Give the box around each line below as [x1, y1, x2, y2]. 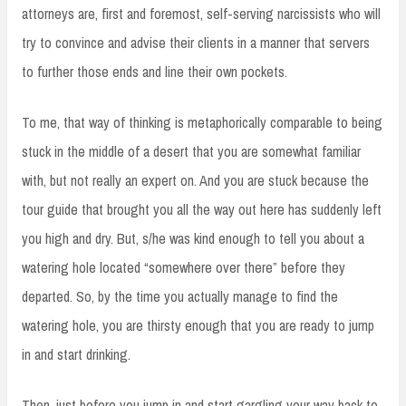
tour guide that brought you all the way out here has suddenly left [22, 198, 382, 219]
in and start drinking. [22, 343, 130, 364]
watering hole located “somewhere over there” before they [22, 256, 345, 277]
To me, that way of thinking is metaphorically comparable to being [22, 111, 382, 132]
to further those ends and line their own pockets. [22, 61, 287, 82]
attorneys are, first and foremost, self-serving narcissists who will [22, 3, 381, 24]
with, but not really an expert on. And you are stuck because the [22, 169, 369, 190]
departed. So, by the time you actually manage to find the [22, 285, 338, 306]
